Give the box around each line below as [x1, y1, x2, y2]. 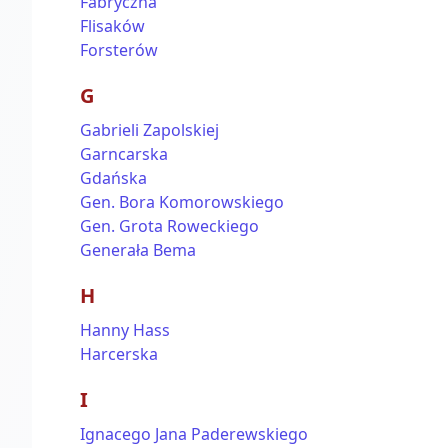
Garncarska [80, 143, 168, 165]
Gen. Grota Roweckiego [80, 215, 259, 237]
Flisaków [80, 15, 145, 37]
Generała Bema [80, 239, 196, 261]
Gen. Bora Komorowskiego [80, 191, 284, 213]
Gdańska [80, 167, 147, 189]
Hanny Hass [80, 319, 170, 341]
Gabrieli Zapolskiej [80, 119, 219, 141]
